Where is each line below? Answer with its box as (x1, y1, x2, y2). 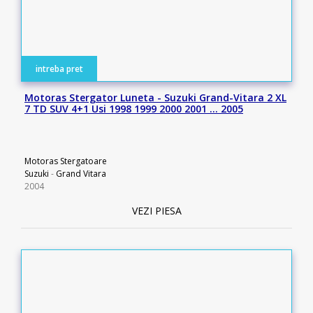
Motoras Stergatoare (24, 155, 107, 167)
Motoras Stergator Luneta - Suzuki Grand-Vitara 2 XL (24, 91, 286, 104)
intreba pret (36, 63, 83, 75)
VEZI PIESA (131, 204, 182, 217)
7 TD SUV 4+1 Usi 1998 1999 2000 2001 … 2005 (24, 102, 243, 115)
